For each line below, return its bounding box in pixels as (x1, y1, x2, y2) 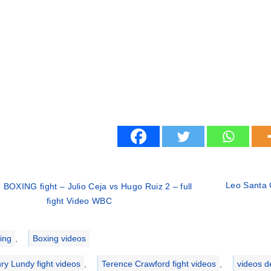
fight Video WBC (47, 196, 112, 206)
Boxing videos (32, 233, 86, 244)
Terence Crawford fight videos (101, 259, 216, 269)
